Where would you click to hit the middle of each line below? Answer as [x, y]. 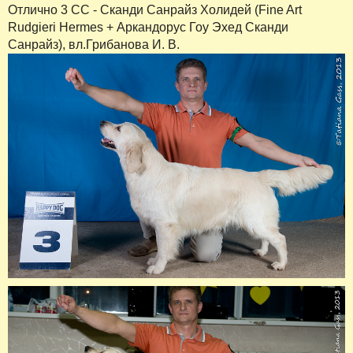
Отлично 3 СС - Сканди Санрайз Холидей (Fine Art [155, 10]
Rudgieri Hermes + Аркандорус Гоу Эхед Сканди [148, 28]
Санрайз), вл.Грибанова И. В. [94, 45]
